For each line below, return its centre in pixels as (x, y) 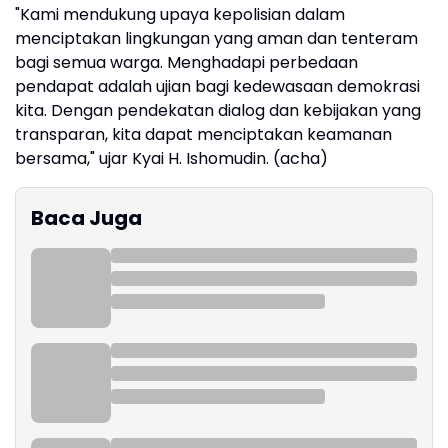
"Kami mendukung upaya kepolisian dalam (180, 14)
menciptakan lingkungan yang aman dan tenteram (216, 38)
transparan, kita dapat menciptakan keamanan (203, 134)
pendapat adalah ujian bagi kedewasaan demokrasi (217, 86)
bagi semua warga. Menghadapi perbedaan (186, 62)
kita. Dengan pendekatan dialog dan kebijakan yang (218, 110)
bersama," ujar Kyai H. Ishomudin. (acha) (171, 158)
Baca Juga (86, 218)
